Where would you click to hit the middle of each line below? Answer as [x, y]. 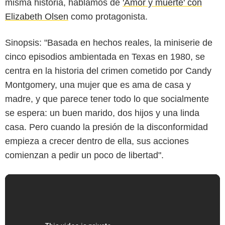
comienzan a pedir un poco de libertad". [84, 155]
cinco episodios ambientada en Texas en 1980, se [105, 57]
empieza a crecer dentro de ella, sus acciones [97, 141]
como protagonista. [108, 16]
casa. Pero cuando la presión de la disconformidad [106, 127]
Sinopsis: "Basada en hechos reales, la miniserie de [109, 42]
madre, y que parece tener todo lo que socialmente [107, 99]
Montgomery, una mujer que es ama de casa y [98, 85]
